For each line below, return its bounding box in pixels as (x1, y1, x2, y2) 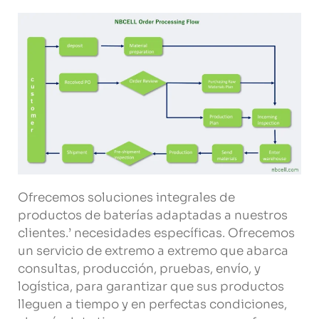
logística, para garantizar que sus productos (18, 278, 284, 294)
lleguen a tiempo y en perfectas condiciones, (18, 296, 287, 312)
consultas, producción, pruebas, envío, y (18, 261, 261, 276)
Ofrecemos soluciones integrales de (18, 189, 235, 205)
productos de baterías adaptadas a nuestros (18, 207, 288, 223)
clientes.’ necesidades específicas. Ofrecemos (18, 225, 295, 241)
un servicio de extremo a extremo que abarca (18, 243, 288, 258)
